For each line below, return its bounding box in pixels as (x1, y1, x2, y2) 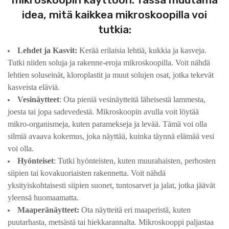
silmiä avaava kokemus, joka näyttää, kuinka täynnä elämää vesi (8, 132, 214, 141)
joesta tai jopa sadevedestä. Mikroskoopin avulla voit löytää (8, 107, 199, 117)
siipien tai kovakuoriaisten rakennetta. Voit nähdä (8, 169, 166, 178)
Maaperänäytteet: (17, 205, 79, 215)
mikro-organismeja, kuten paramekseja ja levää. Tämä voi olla (8, 120, 207, 129)
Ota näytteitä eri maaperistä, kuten (79, 205, 191, 215)
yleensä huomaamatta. (8, 193, 79, 202)
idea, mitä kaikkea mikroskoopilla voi (22, 8, 207, 21)
